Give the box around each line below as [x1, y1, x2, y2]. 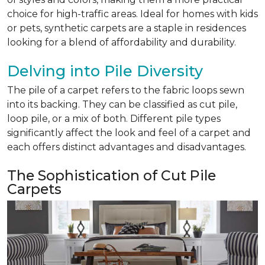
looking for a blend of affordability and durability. [7, 37, 236, 48]
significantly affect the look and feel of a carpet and [7, 127, 251, 138]
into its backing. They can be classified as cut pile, [7, 99, 237, 110]
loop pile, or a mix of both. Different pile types [7, 113, 221, 124]
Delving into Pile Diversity [7, 62, 203, 80]
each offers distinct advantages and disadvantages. [7, 141, 246, 153]
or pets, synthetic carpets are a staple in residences [7, 22, 246, 34]
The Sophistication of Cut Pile [7, 167, 216, 184]
